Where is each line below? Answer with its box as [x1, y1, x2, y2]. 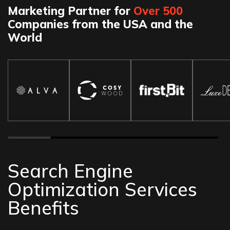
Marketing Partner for [8, 4, 133, 18]
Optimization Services [8, 178, 197, 201]
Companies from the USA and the [8, 17, 193, 31]
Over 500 [133, 4, 183, 18]
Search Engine [8, 159, 133, 182]
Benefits [8, 196, 79, 219]
